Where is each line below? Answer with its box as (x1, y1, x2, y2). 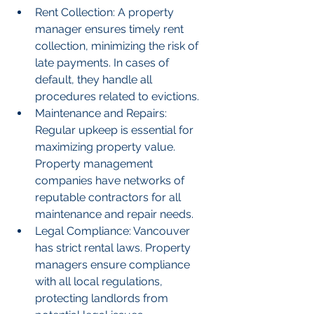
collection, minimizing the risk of (35, 39, 201, 53)
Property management (35, 157, 156, 171)
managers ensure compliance (35, 258, 193, 272)
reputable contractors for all (35, 191, 184, 205)
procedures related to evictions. (35, 90, 199, 104)
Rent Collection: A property (35, 6, 177, 20)
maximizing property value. (35, 140, 178, 154)
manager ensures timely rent (35, 22, 186, 36)
